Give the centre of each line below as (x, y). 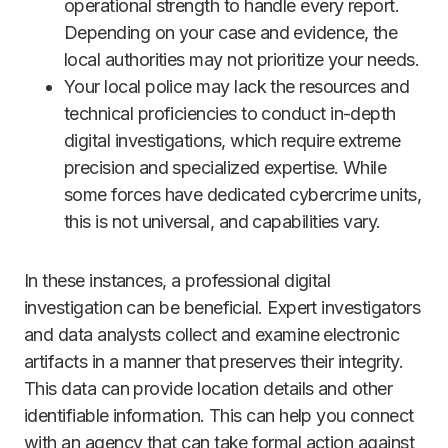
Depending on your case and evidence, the (231, 33)
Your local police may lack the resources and (237, 87)
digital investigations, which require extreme (232, 141)
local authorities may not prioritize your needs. (242, 60)
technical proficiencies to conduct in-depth (230, 114)
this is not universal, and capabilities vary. (222, 222)
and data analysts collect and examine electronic (212, 335)
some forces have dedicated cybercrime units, (243, 195)
